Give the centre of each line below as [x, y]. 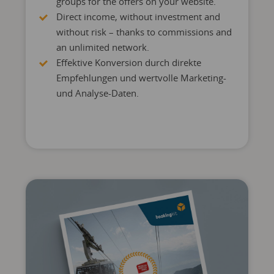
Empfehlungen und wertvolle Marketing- [141, 78]
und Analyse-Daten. [97, 93]
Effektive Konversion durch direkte [128, 62]
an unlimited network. [102, 47]
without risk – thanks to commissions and [144, 32]
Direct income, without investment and [138, 17]
